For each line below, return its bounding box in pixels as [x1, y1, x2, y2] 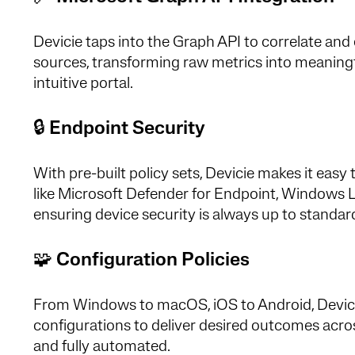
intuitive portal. [33, 75, 133, 92]
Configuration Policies [56, 250, 250, 270]
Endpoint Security [49, 119, 205, 139]
